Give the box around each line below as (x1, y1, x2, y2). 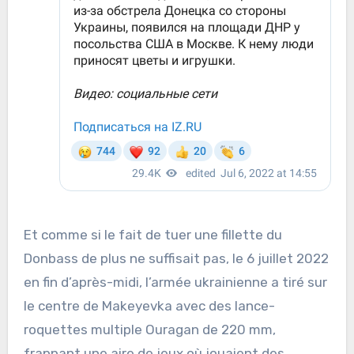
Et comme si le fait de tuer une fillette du (23, 227, 282, 243)
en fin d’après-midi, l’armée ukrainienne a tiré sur (23, 274, 327, 291)
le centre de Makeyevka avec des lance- (23, 298, 275, 314)
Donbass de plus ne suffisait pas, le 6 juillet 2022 (23, 250, 329, 267)
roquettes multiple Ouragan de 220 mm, (23, 322, 276, 338)
